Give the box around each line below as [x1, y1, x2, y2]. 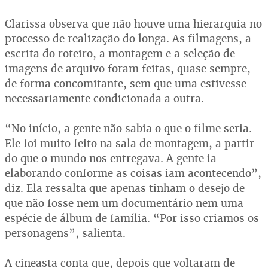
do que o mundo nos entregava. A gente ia [5, 151, 217, 165]
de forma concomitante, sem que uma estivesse [5, 76, 246, 90]
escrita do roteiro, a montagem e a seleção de [5, 46, 235, 60]
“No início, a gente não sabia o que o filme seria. [5, 121, 252, 135]
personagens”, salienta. [5, 226, 126, 240]
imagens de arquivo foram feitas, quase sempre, [5, 61, 251, 75]
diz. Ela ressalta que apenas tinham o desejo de [5, 181, 245, 195]
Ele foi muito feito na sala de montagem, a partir [5, 136, 254, 150]
